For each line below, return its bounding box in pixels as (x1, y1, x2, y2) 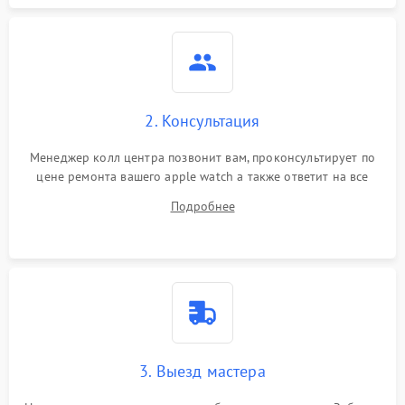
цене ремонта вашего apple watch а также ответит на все (36, 168, 369, 184)
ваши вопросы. (160, 187, 245, 203)
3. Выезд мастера (139, 361, 266, 381)
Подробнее (170, 198, 235, 214)
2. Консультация (145, 110, 260, 131)
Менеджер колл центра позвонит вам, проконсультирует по (29, 149, 376, 165)
